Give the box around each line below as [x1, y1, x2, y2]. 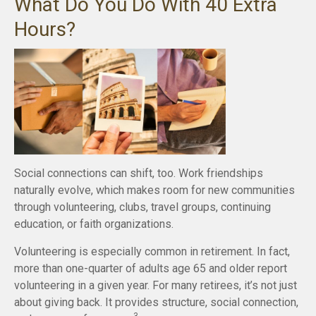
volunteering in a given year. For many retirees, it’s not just [14, 278, 297, 292]
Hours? [14, 17, 75, 41]
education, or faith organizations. [14, 217, 174, 231]
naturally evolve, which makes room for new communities [14, 183, 295, 197]
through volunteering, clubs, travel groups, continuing [14, 200, 271, 214]
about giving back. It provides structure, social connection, [14, 295, 298, 309]
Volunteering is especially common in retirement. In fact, [14, 244, 290, 258]
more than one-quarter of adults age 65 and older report [14, 261, 287, 275]
